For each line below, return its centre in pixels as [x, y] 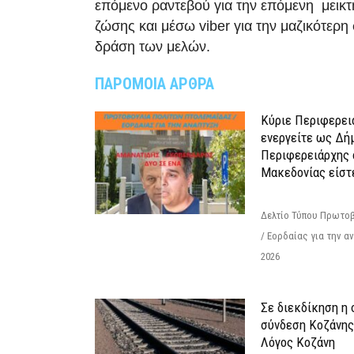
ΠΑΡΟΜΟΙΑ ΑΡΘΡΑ [154, 83]
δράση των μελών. [153, 46]
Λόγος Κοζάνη [298, 342]
